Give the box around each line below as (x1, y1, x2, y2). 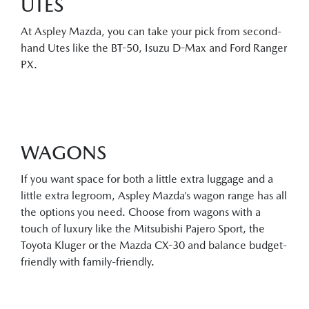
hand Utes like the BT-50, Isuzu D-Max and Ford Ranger (21, 41, 287, 54)
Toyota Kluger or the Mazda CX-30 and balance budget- (21, 239, 287, 252)
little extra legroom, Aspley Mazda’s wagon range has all (21, 189, 287, 202)
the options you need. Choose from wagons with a (21, 206, 261, 219)
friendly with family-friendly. (21, 255, 154, 268)
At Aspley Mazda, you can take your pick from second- (21, 25, 281, 38)
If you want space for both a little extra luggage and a (21, 172, 273, 186)
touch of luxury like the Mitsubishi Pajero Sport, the (21, 222, 265, 235)
